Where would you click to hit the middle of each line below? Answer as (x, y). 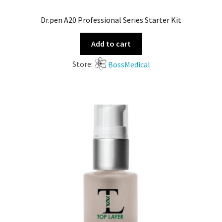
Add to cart (111, 43)
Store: (83, 64)
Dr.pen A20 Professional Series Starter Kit (111, 20)
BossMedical (129, 64)
